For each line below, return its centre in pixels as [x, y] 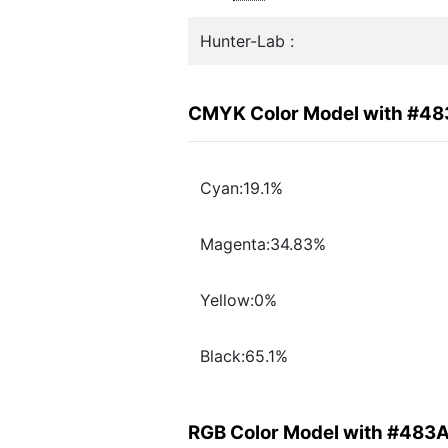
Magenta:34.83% [263, 244]
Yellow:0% [238, 300]
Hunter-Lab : [247, 41]
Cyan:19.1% [241, 188]
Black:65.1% [244, 356]
